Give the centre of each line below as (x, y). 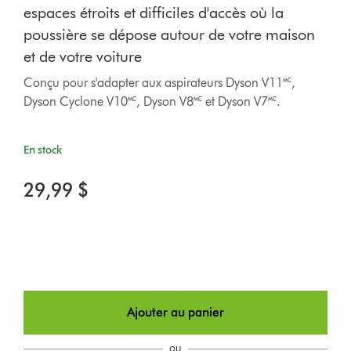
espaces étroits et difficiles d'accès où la (154, 13)
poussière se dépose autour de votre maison (170, 35)
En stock (43, 150)
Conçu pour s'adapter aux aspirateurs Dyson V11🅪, (160, 83)
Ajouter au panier (175, 313)
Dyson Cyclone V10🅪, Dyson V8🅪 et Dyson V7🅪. (152, 102)
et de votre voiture (83, 57)
